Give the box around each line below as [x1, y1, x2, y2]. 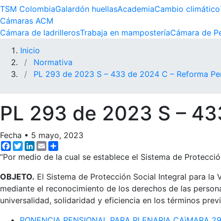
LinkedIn [35, 140, 66, 150]
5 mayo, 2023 [31, 130, 83, 140]
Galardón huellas [55, 3, 117, 14]
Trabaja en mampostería [80, 27, 170, 37]
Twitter [23, 140, 49, 150]
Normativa [34, 57, 73, 67]
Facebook [11, 140, 48, 150]
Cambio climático [154, 3, 220, 14]
